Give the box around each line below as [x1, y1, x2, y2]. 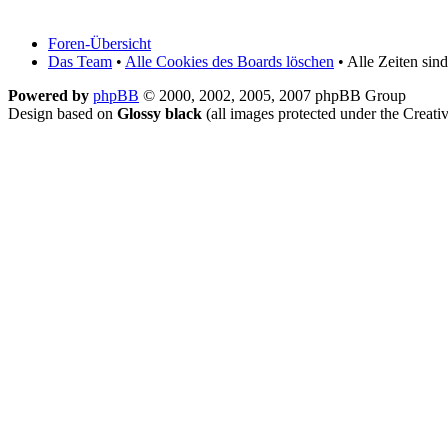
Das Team [48, 52, 112, 70]
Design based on [8, 104, 117, 122]
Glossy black [117, 104, 202, 122]
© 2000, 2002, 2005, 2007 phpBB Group [139, 86, 406, 104]
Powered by [8, 86, 93, 104]
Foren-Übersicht [48, 34, 151, 52]
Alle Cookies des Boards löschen [125, 52, 334, 70]
